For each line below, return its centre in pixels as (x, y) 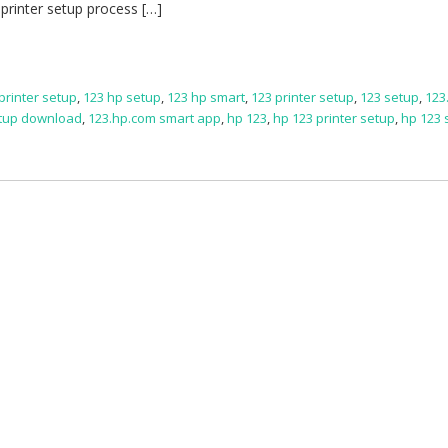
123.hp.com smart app (155, 118)
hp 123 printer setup (334, 118)
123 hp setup (122, 97)
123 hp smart (206, 97)
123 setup (390, 97)
